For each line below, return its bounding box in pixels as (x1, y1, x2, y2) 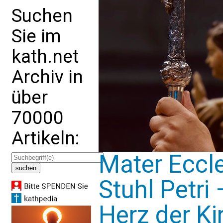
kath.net (11, 46, 79, 67)
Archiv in (11, 66, 83, 88)
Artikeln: (11, 127, 79, 149)
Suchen (11, 5, 73, 26)
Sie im (11, 25, 61, 47)
